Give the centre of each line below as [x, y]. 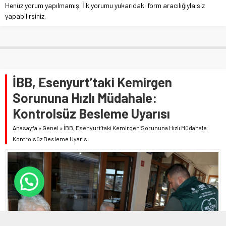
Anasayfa [25, 128]
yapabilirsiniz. [25, 16]
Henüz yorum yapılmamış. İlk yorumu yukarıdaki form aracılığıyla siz [105, 6]
